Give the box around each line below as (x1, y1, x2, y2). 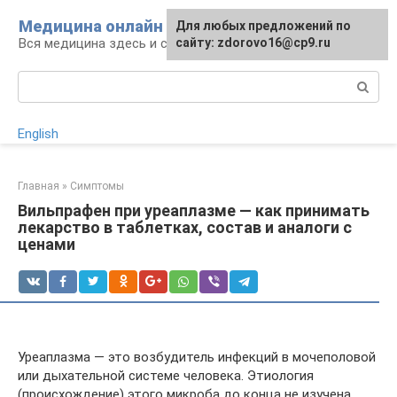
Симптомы (70, 180, 124, 192)
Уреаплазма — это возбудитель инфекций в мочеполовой (18, 349, 376, 365)
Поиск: (18, 72, 59, 88)
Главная (18, 180, 59, 192)
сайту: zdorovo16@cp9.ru (175, 35, 331, 50)
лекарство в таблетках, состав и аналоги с (18, 218, 352, 237)
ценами (18, 235, 75, 253)
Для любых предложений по (175, 19, 351, 33)
